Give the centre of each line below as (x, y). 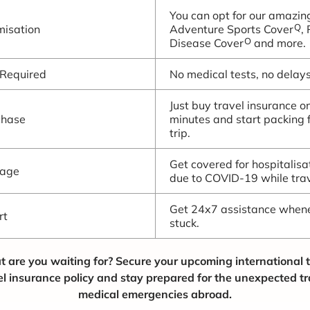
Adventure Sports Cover (231, 29)
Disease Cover (207, 43)
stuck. (184, 223)
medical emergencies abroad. (155, 294)
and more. (279, 43)
